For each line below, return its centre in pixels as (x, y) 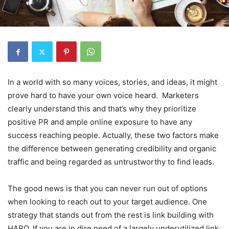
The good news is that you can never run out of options (108, 188)
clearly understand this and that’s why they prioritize (102, 109)
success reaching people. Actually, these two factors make (113, 135)
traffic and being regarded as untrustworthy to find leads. (111, 162)
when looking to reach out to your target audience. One (107, 202)
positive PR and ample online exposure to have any (100, 122)
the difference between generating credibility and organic (112, 148)
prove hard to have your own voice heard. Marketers (103, 95)
